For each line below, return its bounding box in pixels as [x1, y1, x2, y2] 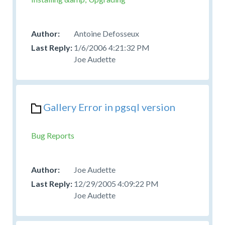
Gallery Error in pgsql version [43, 100, 175, 113]
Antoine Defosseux [74, 28, 139, 38]
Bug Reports [31, 130, 74, 140]
